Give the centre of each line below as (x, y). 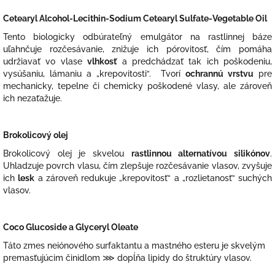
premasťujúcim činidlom (53, 258)
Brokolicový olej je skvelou (64, 154)
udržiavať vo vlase (43, 62)
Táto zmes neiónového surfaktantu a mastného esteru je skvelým (134, 246)
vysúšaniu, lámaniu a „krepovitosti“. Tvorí (92, 74)
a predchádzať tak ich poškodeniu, (197, 62)
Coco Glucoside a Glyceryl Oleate (71, 227)
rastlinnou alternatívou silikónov (201, 154)
